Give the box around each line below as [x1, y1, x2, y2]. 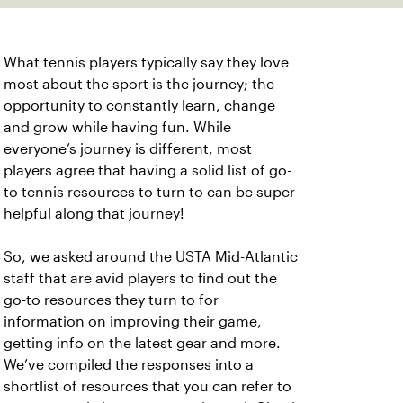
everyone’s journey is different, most [4, 141, 252, 157]
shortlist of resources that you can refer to [4, 379, 291, 394]
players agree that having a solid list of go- [4, 163, 291, 178]
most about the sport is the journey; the [4, 76, 274, 92]
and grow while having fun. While [4, 120, 231, 135]
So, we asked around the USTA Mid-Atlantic [4, 249, 298, 264]
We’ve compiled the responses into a [4, 357, 254, 372]
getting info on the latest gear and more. [4, 336, 281, 351]
